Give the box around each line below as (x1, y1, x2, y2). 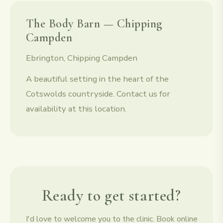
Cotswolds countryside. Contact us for (26, 88, 170, 100)
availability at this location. (26, 103, 126, 114)
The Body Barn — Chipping (26, 16, 163, 31)
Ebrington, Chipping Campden (26, 52, 137, 64)
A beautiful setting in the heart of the (26, 73, 169, 85)
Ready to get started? (42, 185, 181, 205)
